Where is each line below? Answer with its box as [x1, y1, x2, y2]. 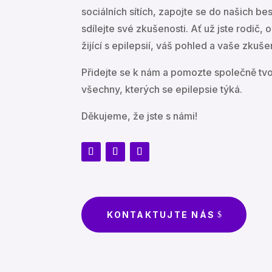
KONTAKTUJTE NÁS [107, 209, 216, 220]
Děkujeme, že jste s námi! [81, 109, 198, 122]
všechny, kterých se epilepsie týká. [81, 83, 243, 95]
